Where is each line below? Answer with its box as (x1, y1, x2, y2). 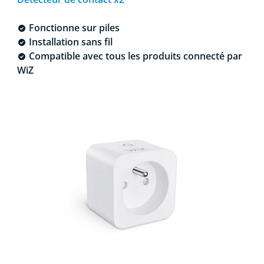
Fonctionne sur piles (26, 21, 120, 34)
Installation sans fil (26, 35, 113, 48)
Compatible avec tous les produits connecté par (26, 49, 242, 62)
